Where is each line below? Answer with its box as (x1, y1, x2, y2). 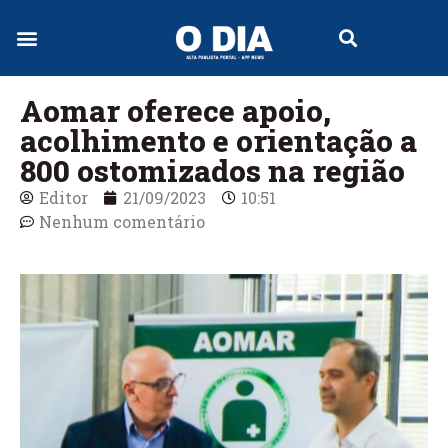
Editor (39, 187, 88, 209)
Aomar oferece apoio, (20, 91, 331, 131)
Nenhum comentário (39, 211, 205, 233)
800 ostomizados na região (20, 151, 405, 191)
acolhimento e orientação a (20, 121, 417, 161)
